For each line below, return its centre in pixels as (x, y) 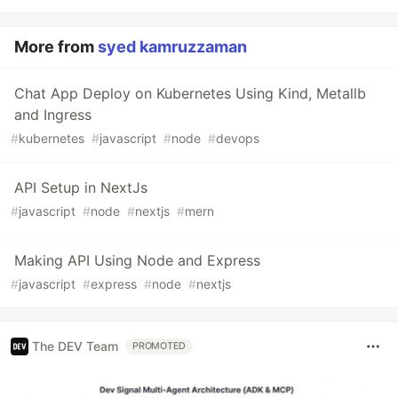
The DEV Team (75, 346)
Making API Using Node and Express (137, 260)
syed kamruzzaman (172, 46)
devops (238, 138)
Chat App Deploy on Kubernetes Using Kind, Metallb (190, 93)
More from (56, 46)
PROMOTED (159, 346)
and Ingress (53, 114)
